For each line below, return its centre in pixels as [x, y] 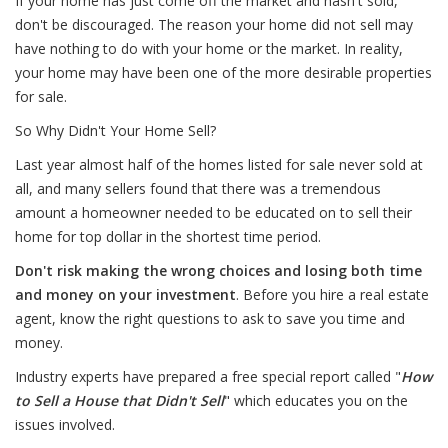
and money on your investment [125, 294]
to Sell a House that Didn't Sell [119, 400]
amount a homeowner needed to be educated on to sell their [213, 212]
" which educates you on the [316, 400]
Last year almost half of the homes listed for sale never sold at [219, 164]
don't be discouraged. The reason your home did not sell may [214, 24]
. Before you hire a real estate [332, 294]
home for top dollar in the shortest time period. [168, 236]
